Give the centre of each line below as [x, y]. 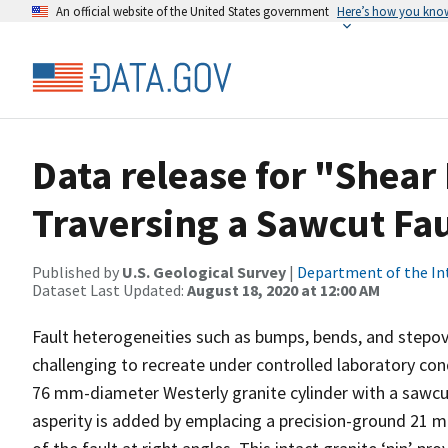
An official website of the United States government [192, 11]
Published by [77, 272]
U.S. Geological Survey [204, 272]
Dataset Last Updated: [109, 290]
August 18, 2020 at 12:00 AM [283, 290]
